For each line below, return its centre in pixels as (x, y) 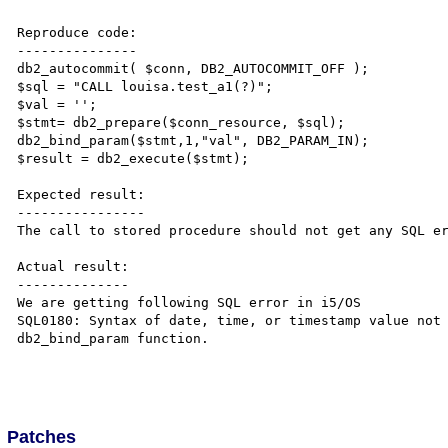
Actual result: (73, 266)
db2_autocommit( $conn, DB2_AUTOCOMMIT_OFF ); (193, 68)
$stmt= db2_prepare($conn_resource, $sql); (181, 122)
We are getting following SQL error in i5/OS (193, 302)
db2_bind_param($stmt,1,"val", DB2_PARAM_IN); (193, 140)
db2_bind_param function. (117, 338)
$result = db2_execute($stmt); (133, 158)
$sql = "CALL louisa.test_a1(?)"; (145, 86)
